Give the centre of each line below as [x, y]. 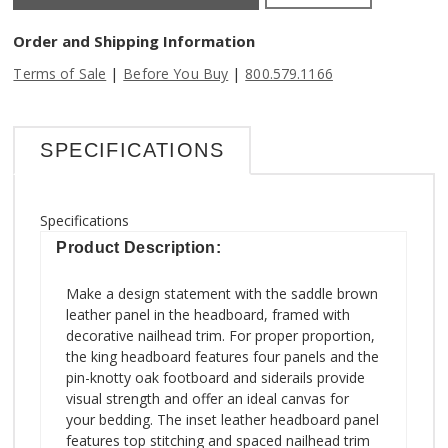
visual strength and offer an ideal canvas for [208, 398]
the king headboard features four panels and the [223, 356]
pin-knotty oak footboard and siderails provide [216, 377]
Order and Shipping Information [134, 40]
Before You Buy [176, 73]
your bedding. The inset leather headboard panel [223, 419]
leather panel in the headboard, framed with [208, 314]
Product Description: [138, 247]
